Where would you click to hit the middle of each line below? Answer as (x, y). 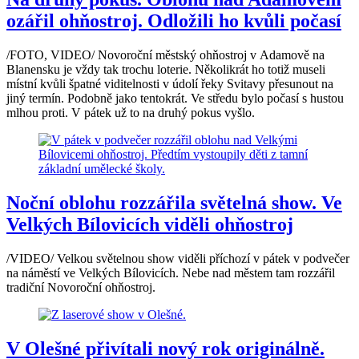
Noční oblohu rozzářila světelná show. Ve (174, 203)
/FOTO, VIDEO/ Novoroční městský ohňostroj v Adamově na (165, 55)
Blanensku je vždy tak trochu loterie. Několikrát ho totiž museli (166, 70)
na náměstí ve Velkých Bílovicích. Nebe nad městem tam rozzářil (171, 273)
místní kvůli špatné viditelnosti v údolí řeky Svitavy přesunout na (170, 84)
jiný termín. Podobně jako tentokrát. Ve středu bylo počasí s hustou (175, 99)
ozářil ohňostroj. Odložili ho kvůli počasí (174, 21)
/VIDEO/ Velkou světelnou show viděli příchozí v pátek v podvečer (178, 259)
